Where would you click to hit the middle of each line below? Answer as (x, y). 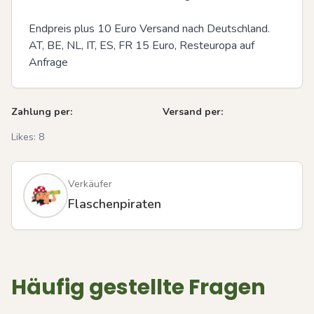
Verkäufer (90, 184)
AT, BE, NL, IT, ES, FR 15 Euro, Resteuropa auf (142, 46)
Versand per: (193, 112)
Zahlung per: (42, 112)
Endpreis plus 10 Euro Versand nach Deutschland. (149, 29)
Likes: (25, 137)
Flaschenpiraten (115, 204)
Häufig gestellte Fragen (138, 288)
